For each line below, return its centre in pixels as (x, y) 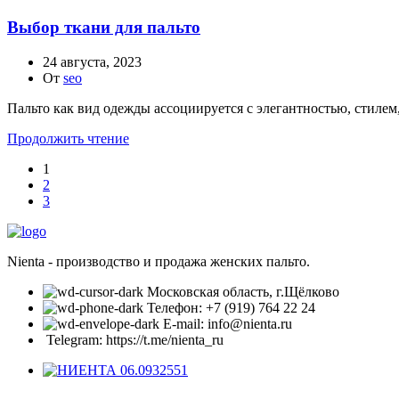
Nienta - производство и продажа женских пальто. (159, 261)
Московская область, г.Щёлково (243, 291)
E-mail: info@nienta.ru (228, 323)
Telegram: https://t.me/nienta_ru (135, 339)
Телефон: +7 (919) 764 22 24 (231, 307)
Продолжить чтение (68, 138)
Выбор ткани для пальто (104, 28)
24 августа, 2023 (92, 61)
